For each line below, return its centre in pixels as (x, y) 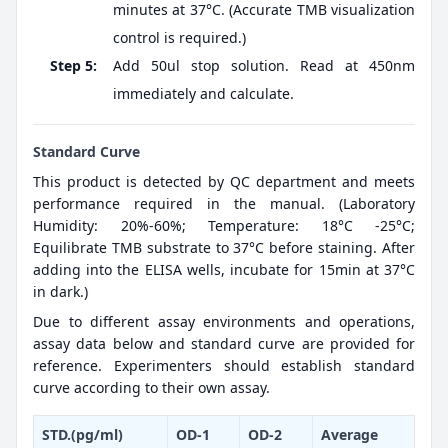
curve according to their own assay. (151, 388)
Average (349, 435)
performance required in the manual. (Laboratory (224, 204)
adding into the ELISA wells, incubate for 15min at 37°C (224, 270)
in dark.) (60, 292)
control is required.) (179, 38)
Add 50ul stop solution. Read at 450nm (264, 66)
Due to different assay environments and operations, (224, 322)
